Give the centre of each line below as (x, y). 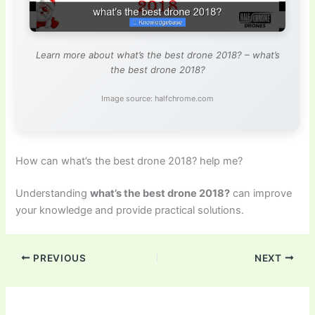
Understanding (53, 193)
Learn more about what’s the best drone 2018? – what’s (157, 55)
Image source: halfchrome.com (157, 99)
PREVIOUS (58, 258)
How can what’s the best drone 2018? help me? (129, 161)
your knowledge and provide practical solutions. (130, 210)
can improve (261, 193)
